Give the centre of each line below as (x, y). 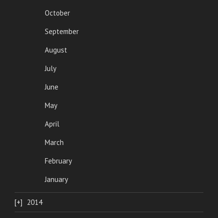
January (56, 179)
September (62, 31)
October (57, 13)
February (58, 161)
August (56, 50)
